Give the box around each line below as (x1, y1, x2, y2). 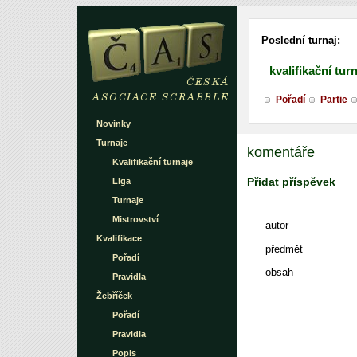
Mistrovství (112, 214, 159, 224)
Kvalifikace (96, 233, 142, 243)
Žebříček (96, 291, 132, 300)
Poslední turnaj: (261, 34, 340, 46)
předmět (265, 242, 303, 255)
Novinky (96, 119, 131, 128)
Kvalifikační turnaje (112, 157, 193, 167)
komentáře (247, 144, 315, 161)
